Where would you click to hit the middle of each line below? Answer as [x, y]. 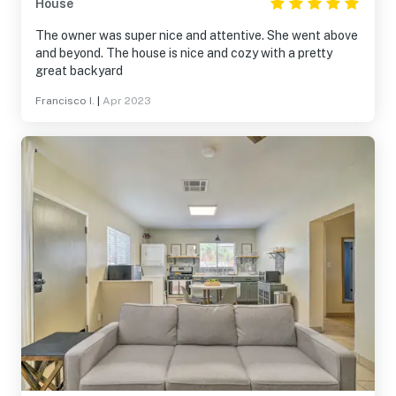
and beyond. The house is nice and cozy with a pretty [184, 53]
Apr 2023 [127, 101]
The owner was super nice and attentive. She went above [197, 35]
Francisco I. [65, 101]
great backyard [79, 71]
